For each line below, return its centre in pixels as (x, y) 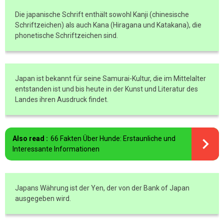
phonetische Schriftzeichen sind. (66, 35)
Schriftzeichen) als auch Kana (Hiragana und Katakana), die (108, 25)
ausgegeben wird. (43, 198)
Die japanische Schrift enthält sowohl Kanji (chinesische (102, 14)
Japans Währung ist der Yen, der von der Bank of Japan (102, 188)
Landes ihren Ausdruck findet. (62, 99)
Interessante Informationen (56, 149)
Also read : (30, 138)
